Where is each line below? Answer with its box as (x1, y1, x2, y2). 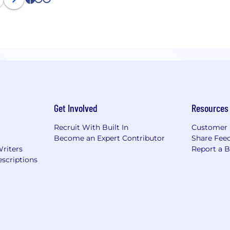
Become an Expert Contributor (53, 133, 165, 143)
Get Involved (53, 102, 98, 114)
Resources (191, 102, 229, 114)
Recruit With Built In (53, 123, 128, 132)
